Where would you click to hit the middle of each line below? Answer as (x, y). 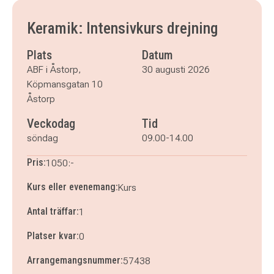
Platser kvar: (53, 236)
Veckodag (51, 124)
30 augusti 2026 (176, 69)
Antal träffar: (53, 211)
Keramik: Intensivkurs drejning (122, 28)
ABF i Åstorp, (54, 69)
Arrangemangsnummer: (75, 260)
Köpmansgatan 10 (65, 84)
